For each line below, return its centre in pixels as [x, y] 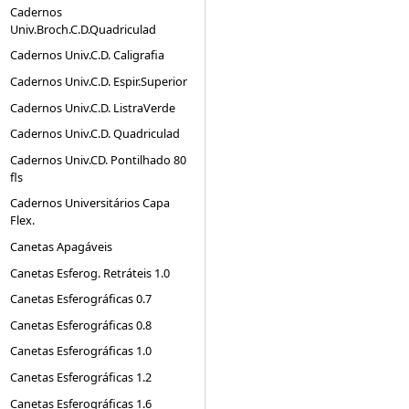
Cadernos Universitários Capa [90, 203]
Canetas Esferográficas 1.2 [81, 378]
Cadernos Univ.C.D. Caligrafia [88, 55]
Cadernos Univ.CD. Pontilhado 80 [99, 159]
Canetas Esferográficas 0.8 [81, 325]
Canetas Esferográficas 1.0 [81, 351]
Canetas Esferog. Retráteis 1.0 [90, 273]
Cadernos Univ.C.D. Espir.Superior [99, 82]
